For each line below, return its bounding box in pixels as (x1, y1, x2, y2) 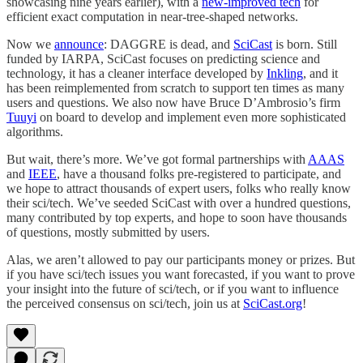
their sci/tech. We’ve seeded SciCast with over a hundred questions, (6, 195, 351, 210)
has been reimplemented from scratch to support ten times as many (6, 80, 344, 95)
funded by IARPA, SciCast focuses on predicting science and (6, 51, 320, 66)
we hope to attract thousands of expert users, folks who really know (6, 181, 351, 195)
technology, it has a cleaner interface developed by (6, 66, 267, 80)
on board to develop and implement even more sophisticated (36, 109, 346, 124)
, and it (303, 66, 338, 80)
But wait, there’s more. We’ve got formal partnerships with (6, 152, 308, 166)
